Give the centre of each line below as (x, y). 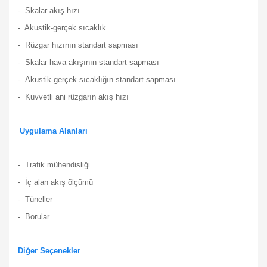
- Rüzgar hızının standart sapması (79, 45)
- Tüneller (35, 199)
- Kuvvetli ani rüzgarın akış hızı (73, 97)
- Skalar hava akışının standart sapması (90, 62)
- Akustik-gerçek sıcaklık (63, 28)
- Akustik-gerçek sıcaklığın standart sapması (97, 80)
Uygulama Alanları (54, 131)
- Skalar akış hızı (50, 10)
